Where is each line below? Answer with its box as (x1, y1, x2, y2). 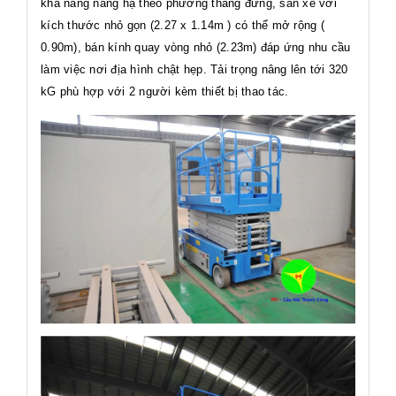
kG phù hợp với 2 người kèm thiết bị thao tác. (41, 85, 289, 99)
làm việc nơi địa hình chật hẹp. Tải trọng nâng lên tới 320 (41, 63, 348, 77)
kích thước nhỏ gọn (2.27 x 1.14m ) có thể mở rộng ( (41, 19, 324, 33)
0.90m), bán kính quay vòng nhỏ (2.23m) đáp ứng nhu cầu (41, 41, 351, 55)
